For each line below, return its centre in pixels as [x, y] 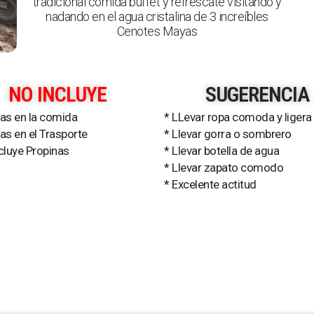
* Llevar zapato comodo [224, 168]
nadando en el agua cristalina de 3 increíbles [157, 16]
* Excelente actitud [210, 184]
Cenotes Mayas [157, 31]
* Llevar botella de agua [221, 151]
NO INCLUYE [57, 94]
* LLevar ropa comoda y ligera [238, 117]
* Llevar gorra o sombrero [228, 134]
